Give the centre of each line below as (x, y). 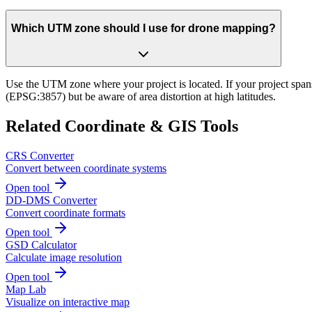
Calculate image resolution (64, 257)
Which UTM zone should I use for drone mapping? (143, 29)
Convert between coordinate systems (86, 168)
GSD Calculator (41, 244)
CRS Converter (40, 155)
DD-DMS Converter (51, 200)
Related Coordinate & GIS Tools (122, 126)
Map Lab (26, 289)
